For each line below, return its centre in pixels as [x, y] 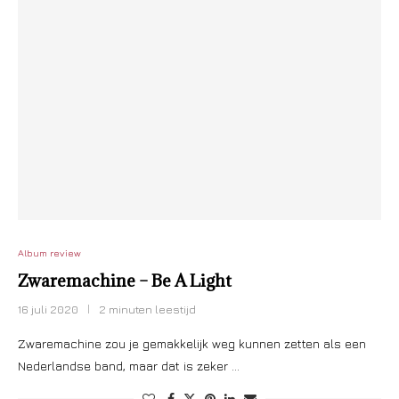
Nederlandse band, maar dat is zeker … [129, 366]
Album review [49, 252]
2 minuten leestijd [147, 309]
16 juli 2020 [48, 309]
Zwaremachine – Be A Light [125, 281]
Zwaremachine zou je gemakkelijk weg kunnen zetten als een [192, 343]
